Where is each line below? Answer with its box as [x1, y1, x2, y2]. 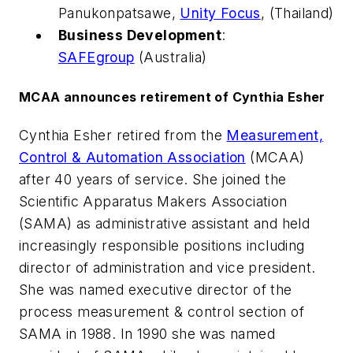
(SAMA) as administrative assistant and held [19, 214, 310, 232]
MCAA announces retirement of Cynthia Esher [19, 88, 325, 105]
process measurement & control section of [19, 303, 304, 320]
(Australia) [134, 49, 207, 66]
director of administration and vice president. [19, 258, 316, 276]
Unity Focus [180, 5, 261, 22]
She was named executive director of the [19, 281, 292, 298]
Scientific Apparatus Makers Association [19, 192, 288, 210]
